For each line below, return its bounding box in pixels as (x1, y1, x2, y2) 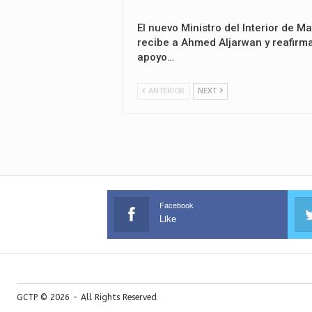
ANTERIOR (146, 86, 185, 96)
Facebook (159, 199, 194, 211)
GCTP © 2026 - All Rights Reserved (17, 292, 157, 303)
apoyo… (137, 51, 174, 64)
